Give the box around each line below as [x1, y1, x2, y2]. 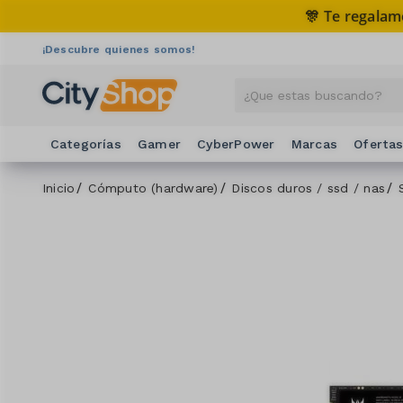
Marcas [291, 135, 338, 153]
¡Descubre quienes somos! [41, 40, 196, 57]
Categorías [49, 135, 121, 153]
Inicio [41, 178, 76, 197]
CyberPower [197, 135, 275, 153]
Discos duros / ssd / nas [231, 178, 386, 197]
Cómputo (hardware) [88, 178, 219, 197]
